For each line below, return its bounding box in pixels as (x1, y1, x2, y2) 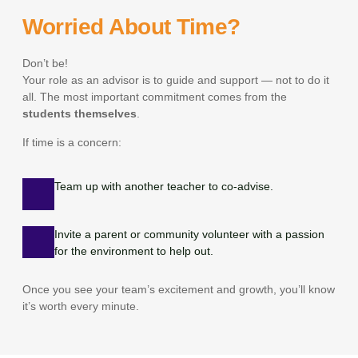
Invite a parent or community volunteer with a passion (54, 227, 325, 241)
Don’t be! (22, 57, 69, 70)
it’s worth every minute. (22, 299, 140, 312)
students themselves (22, 107, 137, 121)
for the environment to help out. (54, 244, 214, 257)
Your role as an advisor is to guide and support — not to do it (22, 74, 330, 87)
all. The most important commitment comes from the (22, 90, 288, 104)
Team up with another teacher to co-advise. (54, 179, 274, 193)
